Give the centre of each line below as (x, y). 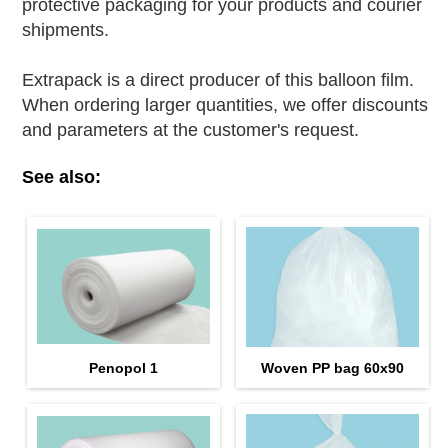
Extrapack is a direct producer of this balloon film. (217, 79)
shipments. (65, 29)
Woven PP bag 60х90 (333, 367)
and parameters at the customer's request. (190, 129)
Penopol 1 (123, 367)
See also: (61, 176)
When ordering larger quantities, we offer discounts (224, 104)
